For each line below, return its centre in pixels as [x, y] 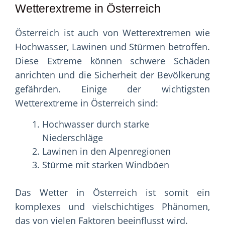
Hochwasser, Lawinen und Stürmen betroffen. [113, 47]
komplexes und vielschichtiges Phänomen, [113, 207]
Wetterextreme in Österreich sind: [87, 103]
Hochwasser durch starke [96, 124]
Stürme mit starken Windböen [106, 165]
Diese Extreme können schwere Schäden [113, 61]
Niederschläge [73, 138]
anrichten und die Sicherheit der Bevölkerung [113, 75]
